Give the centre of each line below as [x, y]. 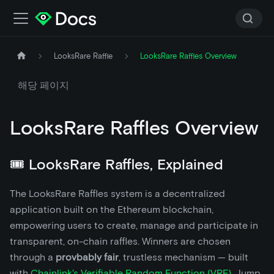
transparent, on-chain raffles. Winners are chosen [120, 241]
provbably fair [87, 257]
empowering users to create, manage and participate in [134, 225]
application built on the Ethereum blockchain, [112, 209]
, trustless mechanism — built [183, 257]
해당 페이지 [43, 85]
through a [33, 257]
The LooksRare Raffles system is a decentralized [117, 194]
